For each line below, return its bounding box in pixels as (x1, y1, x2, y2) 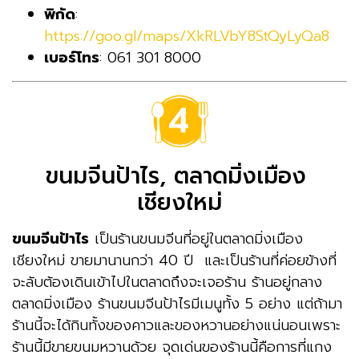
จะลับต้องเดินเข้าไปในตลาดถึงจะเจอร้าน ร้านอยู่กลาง (12, 270, 322, 293)
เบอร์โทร (44, 46, 99, 69)
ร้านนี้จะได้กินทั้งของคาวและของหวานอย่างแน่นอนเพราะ (12, 313, 341, 337)
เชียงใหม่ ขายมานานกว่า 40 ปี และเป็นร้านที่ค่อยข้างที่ (12, 248, 337, 272)
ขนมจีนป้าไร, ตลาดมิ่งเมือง (45, 158, 314, 193)
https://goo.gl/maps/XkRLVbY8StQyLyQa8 (44, 24, 329, 47)
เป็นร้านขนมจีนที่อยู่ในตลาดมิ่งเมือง (89, 227, 303, 250)
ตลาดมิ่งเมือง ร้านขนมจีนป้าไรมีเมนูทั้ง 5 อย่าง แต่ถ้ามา (12, 292, 342, 315)
